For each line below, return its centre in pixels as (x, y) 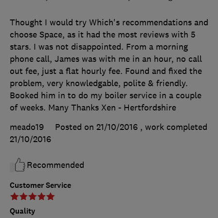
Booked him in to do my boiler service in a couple (106, 96)
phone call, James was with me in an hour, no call (106, 59)
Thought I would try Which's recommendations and (109, 23)
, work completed (174, 127)
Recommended (55, 165)
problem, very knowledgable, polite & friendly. (99, 83)
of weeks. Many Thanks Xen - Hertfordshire (93, 108)
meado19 (27, 127)
